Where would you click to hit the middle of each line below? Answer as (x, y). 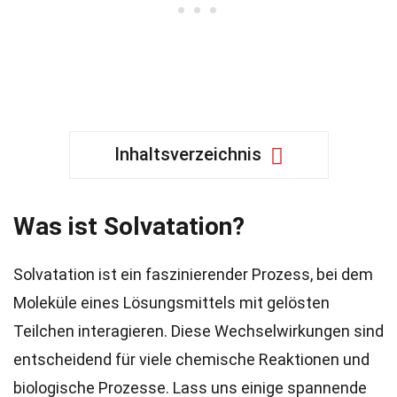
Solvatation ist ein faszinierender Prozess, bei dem (193, 274)
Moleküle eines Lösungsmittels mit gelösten (171, 303)
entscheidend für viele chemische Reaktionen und (191, 359)
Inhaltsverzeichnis (187, 154)
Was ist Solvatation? (129, 226)
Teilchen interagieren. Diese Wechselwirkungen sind (198, 331)
